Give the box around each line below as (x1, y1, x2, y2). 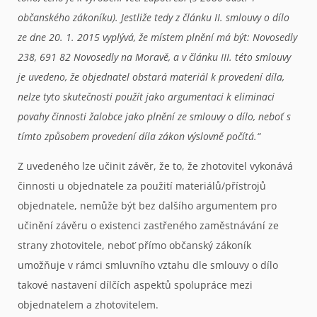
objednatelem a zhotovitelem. (18, 298, 158, 312)
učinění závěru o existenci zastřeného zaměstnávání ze (18, 219, 279, 233)
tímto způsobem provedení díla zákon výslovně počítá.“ (18, 129, 260, 144)
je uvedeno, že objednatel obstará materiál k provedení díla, (18, 70, 284, 84)
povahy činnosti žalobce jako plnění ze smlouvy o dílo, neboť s (18, 110, 291, 124)
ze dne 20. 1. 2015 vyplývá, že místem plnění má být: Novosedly (18, 30, 297, 45)
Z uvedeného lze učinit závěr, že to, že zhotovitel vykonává (18, 159, 293, 173)
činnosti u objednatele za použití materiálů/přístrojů (18, 179, 266, 193)
